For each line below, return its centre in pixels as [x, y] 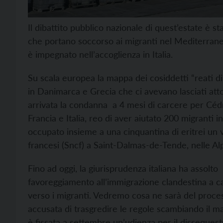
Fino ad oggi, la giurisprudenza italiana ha [109, 168]
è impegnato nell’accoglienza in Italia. [100, 55]
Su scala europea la [66, 78]
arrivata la [49, 105]
